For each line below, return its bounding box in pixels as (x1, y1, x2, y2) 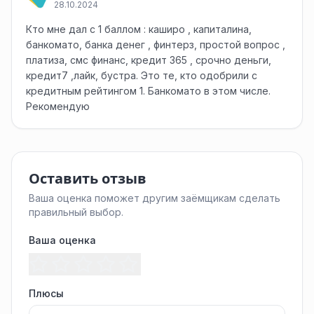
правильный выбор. (29, 206, 123, 218)
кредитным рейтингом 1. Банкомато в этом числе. (26, 85, 271, 97)
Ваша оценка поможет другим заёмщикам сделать (29, 192, 280, 204)
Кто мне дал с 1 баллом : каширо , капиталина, (26, 23, 252, 35)
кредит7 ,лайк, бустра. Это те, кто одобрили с (26, 69, 257, 81)
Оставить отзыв (29, 170, 146, 188)
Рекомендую (26, 100, 90, 112)
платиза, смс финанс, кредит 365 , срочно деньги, (26, 54, 271, 66)
